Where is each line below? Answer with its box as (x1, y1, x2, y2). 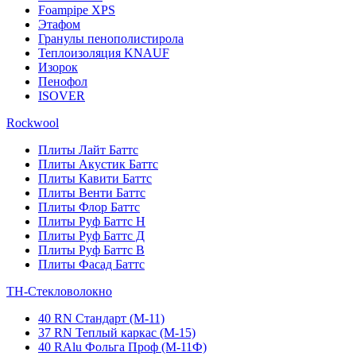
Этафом (38, 17, 80, 31)
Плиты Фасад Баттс (38, 257, 145, 271)
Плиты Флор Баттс (38, 200, 140, 214)
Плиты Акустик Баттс (38, 157, 158, 171)
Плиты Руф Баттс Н (38, 215, 145, 228)
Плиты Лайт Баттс (38, 143, 138, 157)
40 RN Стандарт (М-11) (38, 311, 164, 325)
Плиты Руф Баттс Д (38, 229, 145, 242)
